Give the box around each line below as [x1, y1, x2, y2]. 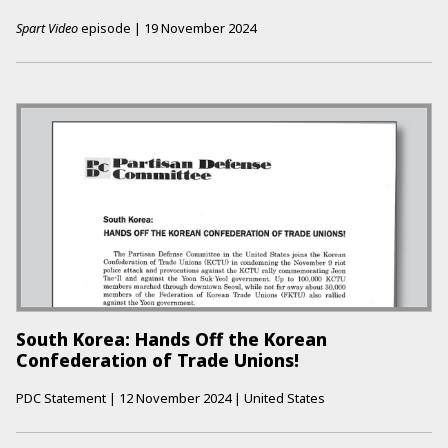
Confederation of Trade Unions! [16, 348, 299, 373]
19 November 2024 [144, 18, 256, 37]
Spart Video [16, 18, 78, 37]
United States [244, 389, 325, 408]
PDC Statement [16, 389, 106, 408]
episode [78, 18, 131, 37]
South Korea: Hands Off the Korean [16, 327, 327, 352]
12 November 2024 [119, 389, 231, 408]
